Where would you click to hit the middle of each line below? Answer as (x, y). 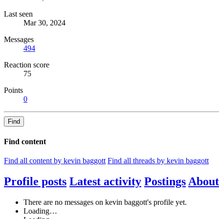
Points (13, 90)
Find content (25, 141)
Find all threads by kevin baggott (158, 160)
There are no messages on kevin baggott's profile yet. (105, 202)
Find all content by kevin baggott (55, 160)
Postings (165, 181)
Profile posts (35, 181)
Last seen (18, 14)
